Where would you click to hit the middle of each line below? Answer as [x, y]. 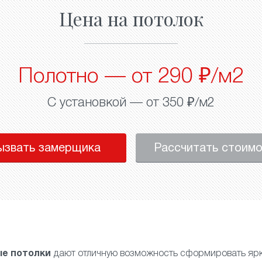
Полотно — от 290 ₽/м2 [131, 77]
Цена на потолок [131, 18]
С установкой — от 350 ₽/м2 [131, 103]
